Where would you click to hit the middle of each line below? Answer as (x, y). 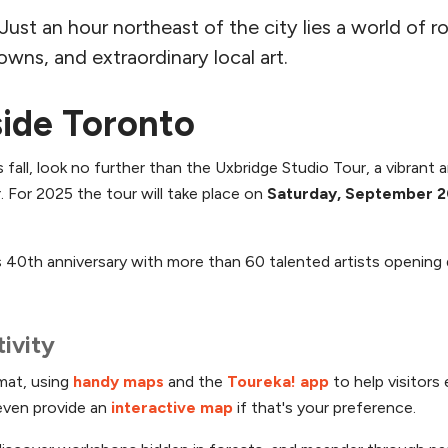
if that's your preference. (324, 407)
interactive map (172, 407)
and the (195, 381)
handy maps (118, 381)
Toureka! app (278, 381)
